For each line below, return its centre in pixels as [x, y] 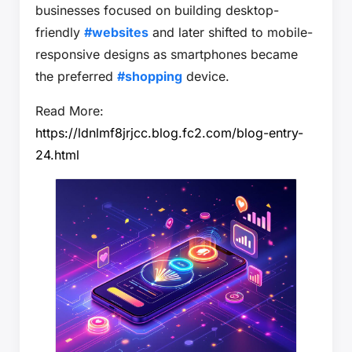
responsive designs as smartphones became [167, 54]
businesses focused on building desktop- [157, 10]
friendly [60, 32]
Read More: [70, 111]
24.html [57, 155]
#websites [116, 32]
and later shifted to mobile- [231, 32]
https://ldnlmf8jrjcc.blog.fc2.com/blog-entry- [169, 133]
